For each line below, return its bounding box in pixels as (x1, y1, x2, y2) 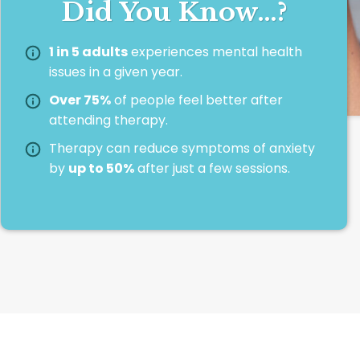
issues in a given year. (49, 62, 182, 81)
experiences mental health (128, 42, 302, 61)
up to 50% (68, 158, 134, 178)
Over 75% (49, 90, 111, 109)
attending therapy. (49, 110, 168, 129)
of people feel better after (111, 90, 283, 109)
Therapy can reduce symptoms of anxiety (49, 138, 315, 157)
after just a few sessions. (134, 158, 290, 178)
